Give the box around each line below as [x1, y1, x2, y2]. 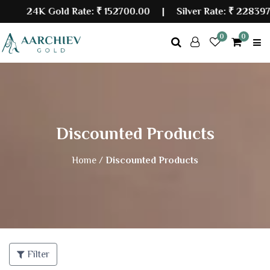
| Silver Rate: [142, 6, 221, 17]
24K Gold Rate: [18, 6, 89, 17]
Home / [72, 155, 103, 166]
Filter [25, 249, 49, 260]
